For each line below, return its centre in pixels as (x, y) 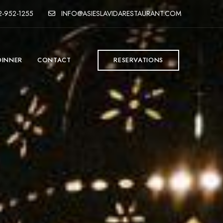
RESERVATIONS (139, 60)
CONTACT (54, 60)
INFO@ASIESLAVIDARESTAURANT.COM (120, 13)
